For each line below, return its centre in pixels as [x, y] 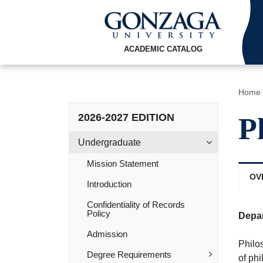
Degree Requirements [129, 254]
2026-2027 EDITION [126, 117]
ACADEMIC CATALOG [163, 49]
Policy [99, 213]
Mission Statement [123, 163]
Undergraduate [109, 142]
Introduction [109, 184]
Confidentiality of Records [136, 205]
